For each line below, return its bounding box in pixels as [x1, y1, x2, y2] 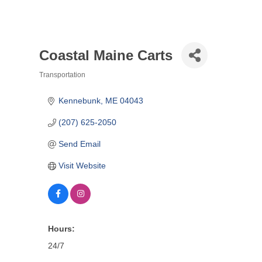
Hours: [48, 224, 75, 233]
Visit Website [58, 161, 106, 170]
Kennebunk [58, 96, 101, 105]
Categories [39, 77, 101, 97]
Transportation [39, 71, 85, 79]
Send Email [58, 139, 101, 149]
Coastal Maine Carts [39, 47, 173, 63]
